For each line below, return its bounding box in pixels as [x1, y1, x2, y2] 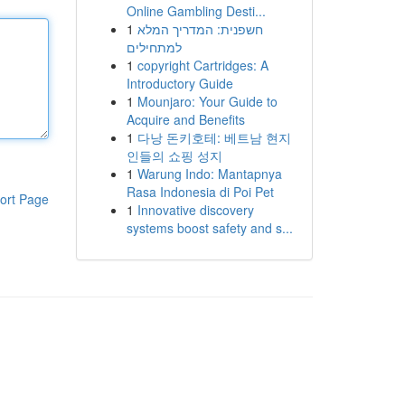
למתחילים [126, 38, 182, 56]
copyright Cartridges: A [137, 56, 268, 74]
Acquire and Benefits [126, 110, 245, 128]
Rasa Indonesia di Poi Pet [126, 183, 274, 201]
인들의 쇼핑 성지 [126, 146, 222, 165]
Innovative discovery [137, 201, 254, 219]
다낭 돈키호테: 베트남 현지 [137, 128, 291, 146]
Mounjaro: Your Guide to [137, 92, 278, 110]
